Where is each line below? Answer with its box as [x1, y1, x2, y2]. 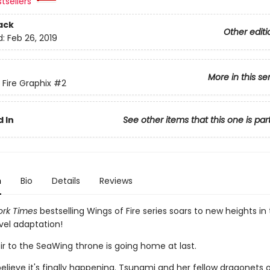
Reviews [99, 175, 133, 187]
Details [51, 175, 80, 187]
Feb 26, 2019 [7, 32, 57, 45]
